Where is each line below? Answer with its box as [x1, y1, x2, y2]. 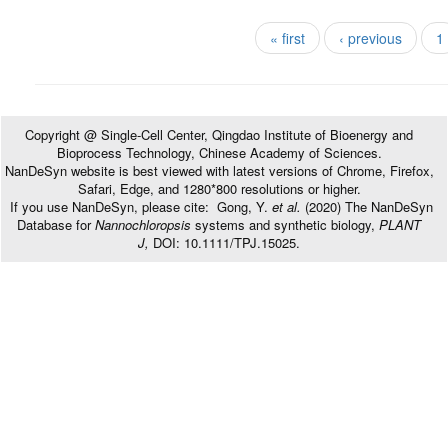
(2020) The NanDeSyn [300, 197, 433, 216]
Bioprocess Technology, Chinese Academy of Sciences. [56, 143, 382, 162]
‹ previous [338, 28, 402, 48]
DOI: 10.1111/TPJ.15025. [149, 233, 300, 252]
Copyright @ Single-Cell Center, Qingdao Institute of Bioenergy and [25, 125, 413, 144]
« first [269, 28, 305, 48]
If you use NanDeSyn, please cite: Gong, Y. [5, 197, 272, 216]
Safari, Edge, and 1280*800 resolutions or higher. [77, 179, 361, 198]
